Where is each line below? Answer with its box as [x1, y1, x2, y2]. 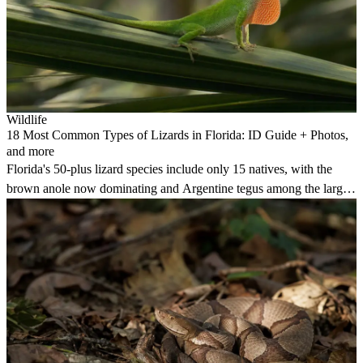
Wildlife [6, 113, 47, 127]
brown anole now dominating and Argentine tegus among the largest [6, 181, 357, 196]
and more [6, 144, 54, 159]
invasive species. [6, 201, 92, 216]
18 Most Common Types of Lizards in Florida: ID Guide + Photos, [6, 128, 348, 143]
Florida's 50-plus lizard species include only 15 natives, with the [6, 162, 332, 177]
